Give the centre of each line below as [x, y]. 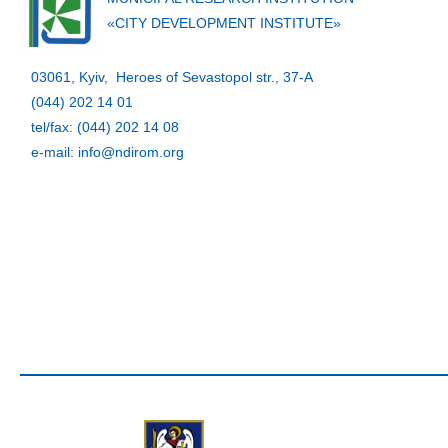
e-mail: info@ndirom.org [107, 152]
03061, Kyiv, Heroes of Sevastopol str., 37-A [172, 77]
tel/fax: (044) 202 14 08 [105, 127]
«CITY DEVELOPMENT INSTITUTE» [224, 23]
